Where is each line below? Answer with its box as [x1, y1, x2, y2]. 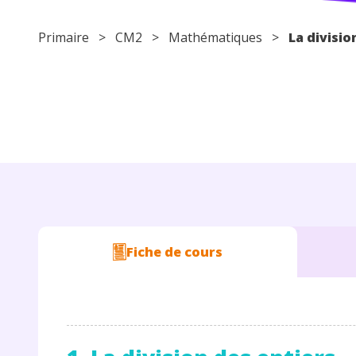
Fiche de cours [126, 242, 222, 261]
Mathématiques [168, 28, 262, 46]
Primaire [38, 28, 89, 46]
